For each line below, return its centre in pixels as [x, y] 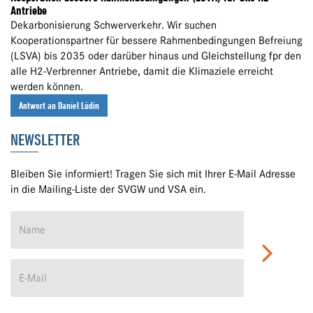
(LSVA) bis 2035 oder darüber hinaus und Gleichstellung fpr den [156, 56]
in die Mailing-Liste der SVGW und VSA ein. [108, 190]
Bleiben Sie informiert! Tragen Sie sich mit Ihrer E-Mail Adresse [153, 174]
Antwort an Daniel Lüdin [59, 106]
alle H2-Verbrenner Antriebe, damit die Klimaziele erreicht [142, 72]
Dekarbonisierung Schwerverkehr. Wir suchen [114, 26]
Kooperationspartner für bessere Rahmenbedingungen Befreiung [156, 41]
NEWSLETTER [45, 140]
